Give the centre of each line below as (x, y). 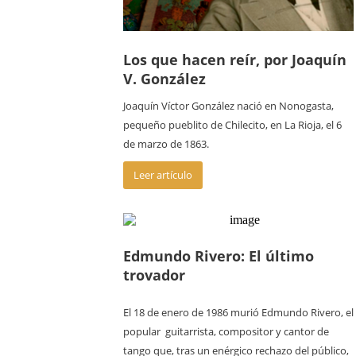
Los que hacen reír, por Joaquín (235, 60)
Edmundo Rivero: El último (219, 256)
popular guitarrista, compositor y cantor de (226, 331)
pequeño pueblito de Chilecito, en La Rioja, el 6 (232, 125)
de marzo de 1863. (166, 144)
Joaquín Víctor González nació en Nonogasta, (228, 106)
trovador (154, 275)
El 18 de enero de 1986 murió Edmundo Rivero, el (238, 312)
